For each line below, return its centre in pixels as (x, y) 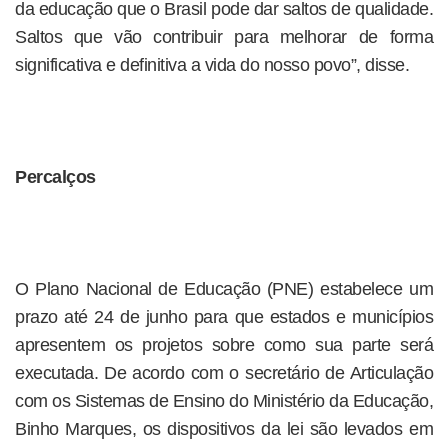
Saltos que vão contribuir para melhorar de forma (224, 37)
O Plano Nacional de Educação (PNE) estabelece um (224, 289)
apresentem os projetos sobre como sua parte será (224, 345)
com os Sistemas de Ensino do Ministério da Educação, (224, 401)
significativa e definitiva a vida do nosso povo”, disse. (212, 65)
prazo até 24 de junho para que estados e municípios (224, 317)
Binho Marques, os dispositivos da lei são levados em (224, 429)
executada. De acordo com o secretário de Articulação (224, 373)
